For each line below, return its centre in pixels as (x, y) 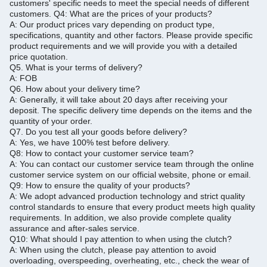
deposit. (26, 110)
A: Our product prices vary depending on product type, (112, 24)
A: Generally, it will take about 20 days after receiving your (119, 100)
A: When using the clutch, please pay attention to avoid (113, 250)
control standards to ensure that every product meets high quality (132, 207)
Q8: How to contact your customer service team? (102, 153)
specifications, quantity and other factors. (88, 35)
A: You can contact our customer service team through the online (132, 164)
